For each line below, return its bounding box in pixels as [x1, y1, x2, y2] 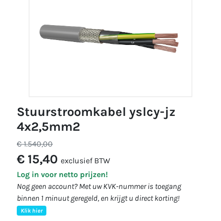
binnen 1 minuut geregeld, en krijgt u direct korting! [17, 193, 180, 203]
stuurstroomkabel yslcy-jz [17, 105, 25, 119]
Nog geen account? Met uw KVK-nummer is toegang [17, 182, 181, 191]
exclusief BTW [61, 156, 110, 165]
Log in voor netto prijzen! [17, 170, 108, 179]
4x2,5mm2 [17, 119, 80, 134]
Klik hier [20, 207, 42, 214]
